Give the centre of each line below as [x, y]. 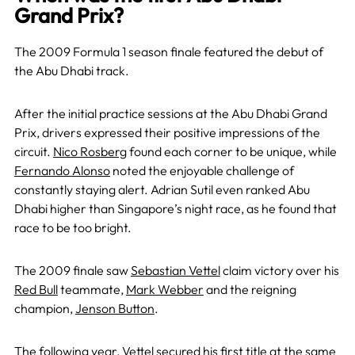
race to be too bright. [73, 228]
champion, [44, 309]
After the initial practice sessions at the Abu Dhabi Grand [170, 114]
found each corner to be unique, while [231, 152]
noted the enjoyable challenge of [202, 171]
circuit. [33, 152]
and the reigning [250, 290]
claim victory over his [279, 271]
